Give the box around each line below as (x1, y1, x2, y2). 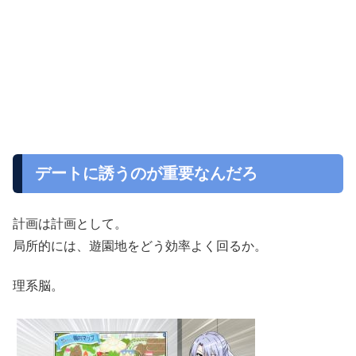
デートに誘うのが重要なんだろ (35, 164, 257, 182)
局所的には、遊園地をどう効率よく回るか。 (13, 238, 267, 253)
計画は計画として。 (13, 216, 127, 230)
